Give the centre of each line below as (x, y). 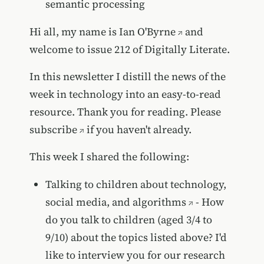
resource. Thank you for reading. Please (125, 112)
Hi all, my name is (74, 32)
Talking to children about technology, (136, 184)
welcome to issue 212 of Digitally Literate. (129, 49)
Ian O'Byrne (147, 32)
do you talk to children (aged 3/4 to (128, 220)
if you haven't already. (138, 130)
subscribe (53, 130)
